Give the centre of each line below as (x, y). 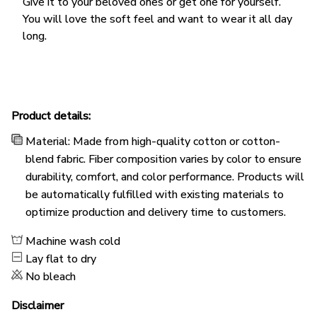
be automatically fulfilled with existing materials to (155, 194)
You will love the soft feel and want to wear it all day (157, 19)
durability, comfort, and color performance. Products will (165, 177)
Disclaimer (38, 305)
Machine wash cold (73, 241)
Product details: (51, 116)
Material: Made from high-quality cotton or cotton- (153, 141)
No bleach (51, 276)
